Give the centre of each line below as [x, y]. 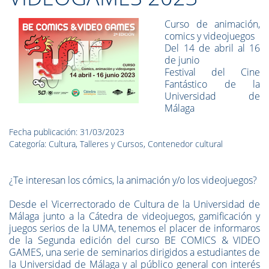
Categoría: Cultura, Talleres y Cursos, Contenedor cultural [116, 144]
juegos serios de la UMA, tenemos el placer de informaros [134, 228]
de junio [182, 60]
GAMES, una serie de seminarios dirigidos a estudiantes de [134, 252]
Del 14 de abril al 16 [212, 48]
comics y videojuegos [210, 36]
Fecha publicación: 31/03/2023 [67, 132]
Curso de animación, [212, 24]
